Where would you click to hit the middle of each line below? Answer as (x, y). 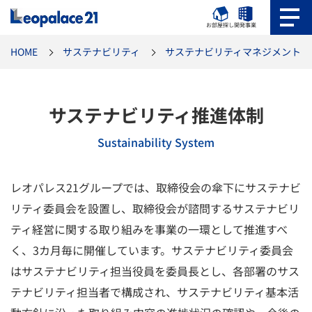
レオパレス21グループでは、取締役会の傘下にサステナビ (156, 187)
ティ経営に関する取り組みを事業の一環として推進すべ (149, 229)
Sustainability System (156, 142)
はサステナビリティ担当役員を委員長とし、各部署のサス (155, 271)
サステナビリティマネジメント (233, 52)
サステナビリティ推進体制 (156, 115)
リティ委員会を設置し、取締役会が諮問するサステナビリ (155, 208)
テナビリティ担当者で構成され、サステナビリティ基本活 (155, 292)
